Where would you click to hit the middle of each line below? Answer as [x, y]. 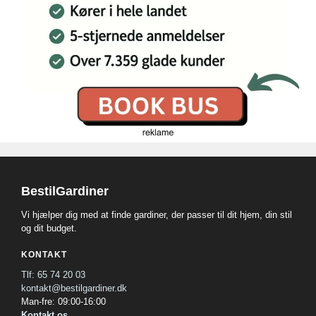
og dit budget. [49, 228]
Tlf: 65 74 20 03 [53, 275]
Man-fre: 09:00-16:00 [63, 302]
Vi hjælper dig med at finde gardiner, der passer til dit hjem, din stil [157, 214]
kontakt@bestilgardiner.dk [74, 288]
